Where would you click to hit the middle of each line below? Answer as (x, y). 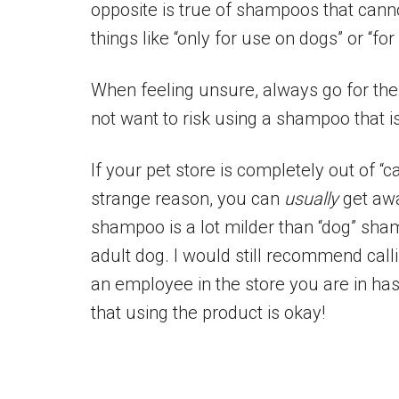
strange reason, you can (187, 198)
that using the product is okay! (208, 312)
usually (311, 198)
